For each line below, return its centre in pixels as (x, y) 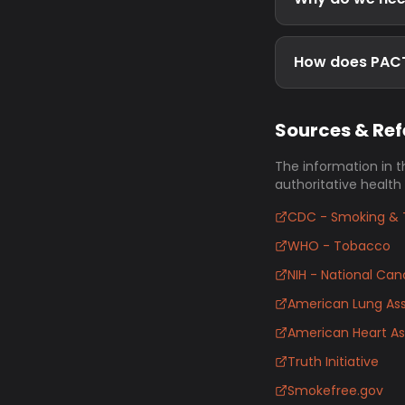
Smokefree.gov (335, 391)
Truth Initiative (333, 362)
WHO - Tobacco (339, 246)
